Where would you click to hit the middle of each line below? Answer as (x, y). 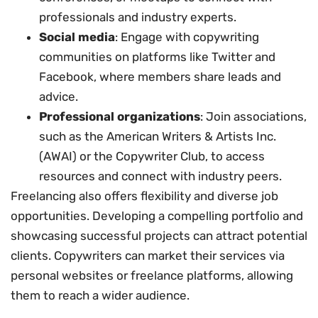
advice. (59, 96)
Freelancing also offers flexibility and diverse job (144, 196)
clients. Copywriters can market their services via (148, 255)
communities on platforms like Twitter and (157, 56)
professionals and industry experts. (138, 17)
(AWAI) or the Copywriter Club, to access (152, 156)
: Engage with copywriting (187, 37)
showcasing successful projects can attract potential (159, 235)
